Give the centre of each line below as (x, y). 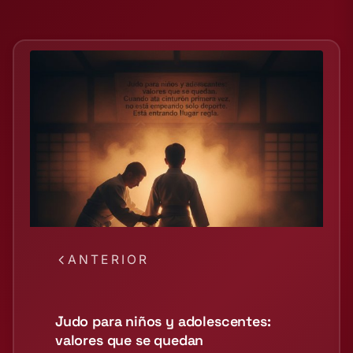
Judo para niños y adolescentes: (163, 321)
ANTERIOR (109, 260)
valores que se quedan (130, 340)
